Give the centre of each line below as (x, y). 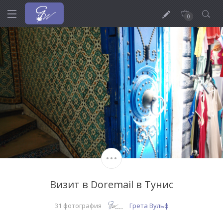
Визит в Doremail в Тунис (111, 184)
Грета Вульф (149, 206)
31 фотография (78, 206)
